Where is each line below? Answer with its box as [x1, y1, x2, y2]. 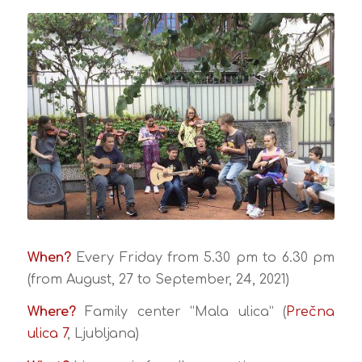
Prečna [286, 305, 335, 320]
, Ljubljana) [66, 326, 139, 342]
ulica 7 [27, 326, 67, 342]
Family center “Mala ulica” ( [75, 305, 287, 320]
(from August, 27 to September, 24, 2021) [27, 271, 289, 287]
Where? [27, 305, 76, 320]
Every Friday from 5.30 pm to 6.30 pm [70, 250, 335, 265]
